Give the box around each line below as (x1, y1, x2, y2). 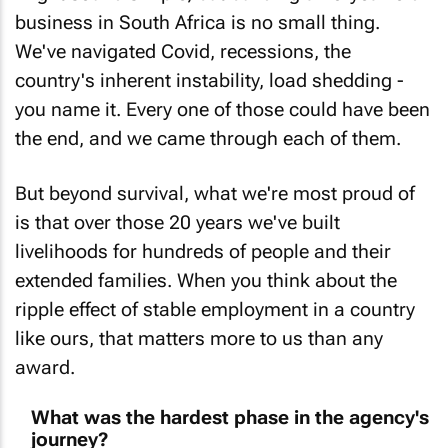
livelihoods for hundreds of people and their (15, 223, 391, 247)
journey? (31, 412, 109, 436)
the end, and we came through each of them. (15, 111, 401, 135)
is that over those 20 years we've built (15, 194, 340, 218)
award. (15, 339, 75, 363)
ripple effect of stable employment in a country (15, 281, 415, 305)
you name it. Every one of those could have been (15, 82, 430, 106)
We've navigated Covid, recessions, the (15, 24, 351, 48)
